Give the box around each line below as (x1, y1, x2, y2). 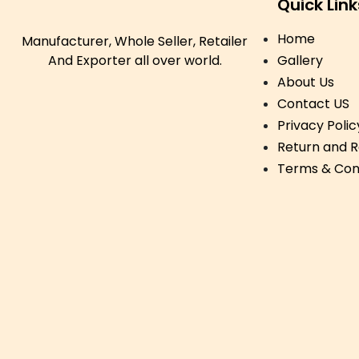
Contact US (277, 95, 349, 113)
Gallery (277, 51, 323, 70)
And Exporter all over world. (47, 51, 222, 70)
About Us (277, 73, 334, 91)
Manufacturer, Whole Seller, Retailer (22, 32, 248, 50)
